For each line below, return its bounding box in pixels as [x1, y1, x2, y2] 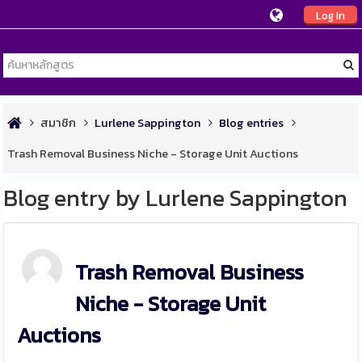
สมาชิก [40, 114, 77, 132]
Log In [315, 7, 345, 23]
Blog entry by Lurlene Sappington [3, 181, 348, 215]
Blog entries [219, 114, 284, 132]
